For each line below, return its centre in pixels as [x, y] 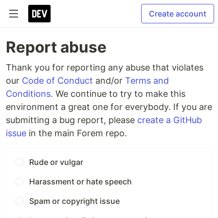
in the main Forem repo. [77, 133]
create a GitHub [170, 120]
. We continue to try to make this [118, 94]
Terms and [147, 81]
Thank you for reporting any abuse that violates [105, 67]
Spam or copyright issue [74, 201]
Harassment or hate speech [81, 182]
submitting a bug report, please [72, 120]
